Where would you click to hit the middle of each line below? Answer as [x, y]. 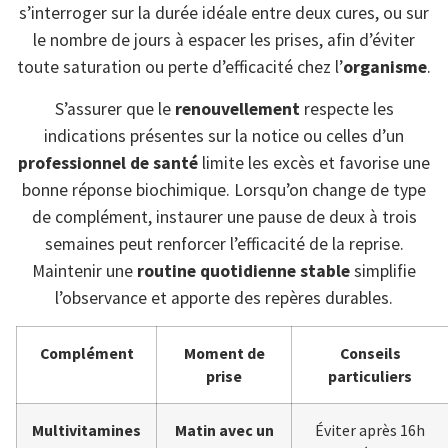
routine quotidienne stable [243, 270]
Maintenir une [84, 270]
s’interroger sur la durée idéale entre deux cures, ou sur [224, 13]
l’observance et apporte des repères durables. [224, 297]
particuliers [370, 376]
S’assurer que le [114, 108]
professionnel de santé [108, 162]
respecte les [346, 108]
